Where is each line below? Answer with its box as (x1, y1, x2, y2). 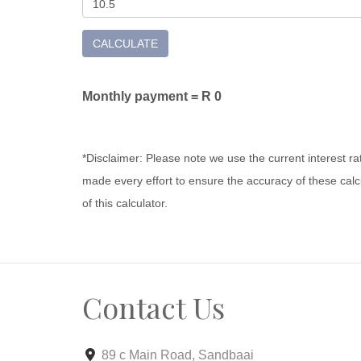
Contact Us (82, 288, 225, 326)
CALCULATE (93, 37, 158, 50)
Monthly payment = (82, 89, 201, 103)
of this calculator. (82, 197, 168, 210)
